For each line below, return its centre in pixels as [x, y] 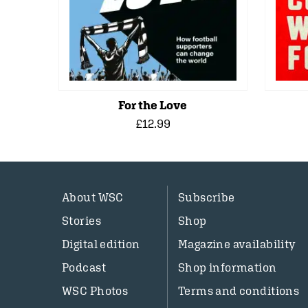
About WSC [93, 197]
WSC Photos [95, 291]
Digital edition [101, 244]
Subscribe [206, 197]
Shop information [227, 267]
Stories [81, 221]
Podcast [84, 267]
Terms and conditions [239, 291]
